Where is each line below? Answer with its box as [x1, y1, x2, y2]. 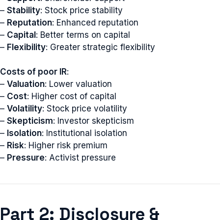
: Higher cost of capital [27, 91, 116, 101]
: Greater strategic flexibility [46, 42, 155, 52]
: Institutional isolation [42, 128, 127, 138]
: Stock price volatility [42, 104, 127, 113]
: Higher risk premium [24, 140, 108, 150]
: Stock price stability [40, 5, 123, 15]
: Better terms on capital [36, 29, 130, 40]
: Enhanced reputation [52, 17, 138, 27]
